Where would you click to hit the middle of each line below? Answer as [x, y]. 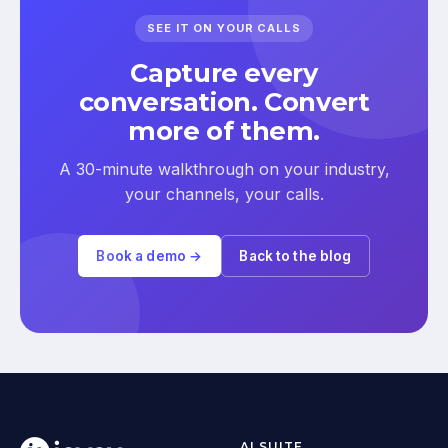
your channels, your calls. [224, 194]
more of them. [223, 130]
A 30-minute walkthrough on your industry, [224, 169]
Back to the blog [295, 255]
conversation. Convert [224, 101]
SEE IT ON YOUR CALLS [224, 28]
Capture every [224, 72]
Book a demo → [149, 255]
